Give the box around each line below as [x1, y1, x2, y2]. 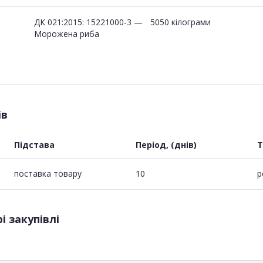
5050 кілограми [150, 16, 211, 28]
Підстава [14, 139, 55, 150]
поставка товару [14, 167, 82, 179]
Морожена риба [34, 28, 99, 39]
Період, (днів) [136, 139, 197, 150]
